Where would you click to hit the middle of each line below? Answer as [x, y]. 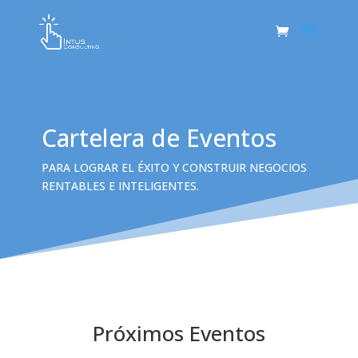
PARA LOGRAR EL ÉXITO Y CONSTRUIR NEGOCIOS [174, 167]
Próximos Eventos [179, 333]
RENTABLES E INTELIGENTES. [120, 186]
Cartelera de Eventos [159, 138]
